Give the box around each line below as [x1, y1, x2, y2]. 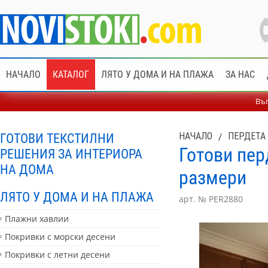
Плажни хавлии [5, 212, 69, 224]
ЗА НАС [226, 69, 255, 81]
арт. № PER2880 [178, 193, 243, 205]
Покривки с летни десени [5, 248, 110, 260]
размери [178, 166, 246, 189]
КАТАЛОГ [53, 69, 89, 81]
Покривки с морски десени [5, 230, 115, 242]
